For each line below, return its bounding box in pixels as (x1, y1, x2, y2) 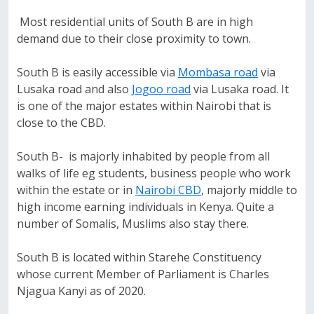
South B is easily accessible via (17, 64, 178, 80)
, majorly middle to (201, 182, 297, 198)
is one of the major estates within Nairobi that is (17, 98, 271, 114)
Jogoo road (132, 81, 191, 97)
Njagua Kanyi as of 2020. (17, 283, 146, 299)
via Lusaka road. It (191, 81, 289, 97)
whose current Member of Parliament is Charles (17, 266, 269, 282)
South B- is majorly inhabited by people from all (17, 149, 270, 164)
